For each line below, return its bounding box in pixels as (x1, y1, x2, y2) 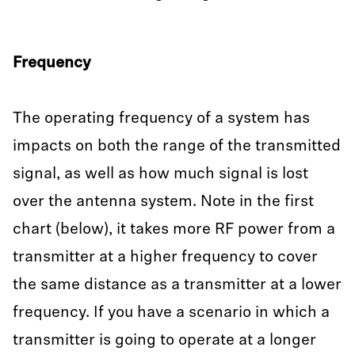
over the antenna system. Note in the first (13, 194, 314, 210)
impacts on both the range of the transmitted (13, 139, 341, 155)
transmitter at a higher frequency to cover (13, 250, 318, 265)
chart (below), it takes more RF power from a (13, 222, 335, 238)
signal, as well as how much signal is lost (13, 166, 308, 182)
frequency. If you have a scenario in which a (13, 305, 330, 321)
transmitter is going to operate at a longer (13, 333, 316, 349)
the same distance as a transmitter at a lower (13, 277, 342, 293)
